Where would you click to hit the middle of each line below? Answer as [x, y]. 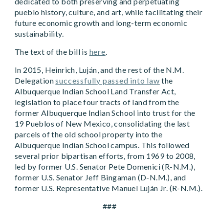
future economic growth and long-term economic [101, 23]
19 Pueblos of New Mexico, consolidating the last [102, 124]
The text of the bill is [52, 52]
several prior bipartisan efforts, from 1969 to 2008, [105, 156]
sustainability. [39, 34]
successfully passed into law [108, 81]
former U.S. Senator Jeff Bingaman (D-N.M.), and [100, 177]
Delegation [35, 81]
